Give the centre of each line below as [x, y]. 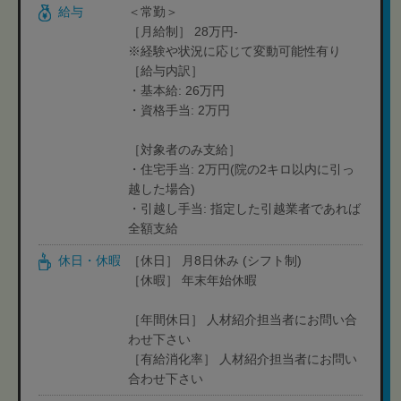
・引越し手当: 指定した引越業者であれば [244, 209]
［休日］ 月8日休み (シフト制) [215, 260]
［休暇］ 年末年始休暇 [192, 280]
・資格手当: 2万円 [179, 110]
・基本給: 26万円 [176, 90]
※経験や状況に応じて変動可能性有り [235, 51]
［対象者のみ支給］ [184, 149]
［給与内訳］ [166, 71]
